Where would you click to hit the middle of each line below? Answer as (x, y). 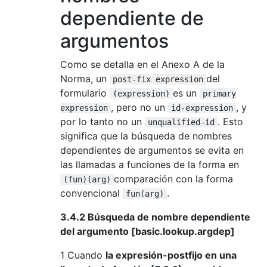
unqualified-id (181, 122)
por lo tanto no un (103, 121)
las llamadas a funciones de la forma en (150, 164)
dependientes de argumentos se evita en (152, 150)
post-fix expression (158, 79)
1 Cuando (83, 255)
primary (219, 93)
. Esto (230, 121)
